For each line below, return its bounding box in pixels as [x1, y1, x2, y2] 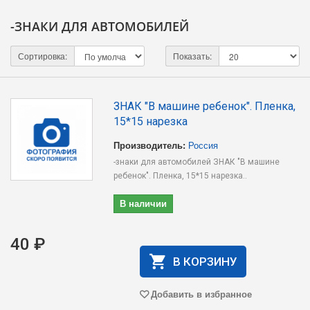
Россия [188, 138, 219, 152]
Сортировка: [18, 50, 67, 62]
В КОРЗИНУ [172, 255, 237, 268]
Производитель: [113, 138, 186, 152]
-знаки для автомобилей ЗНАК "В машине [113, 157, 280, 167]
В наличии [120, 197, 167, 210]
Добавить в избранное [150, 287, 252, 300]
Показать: [173, 50, 212, 62]
